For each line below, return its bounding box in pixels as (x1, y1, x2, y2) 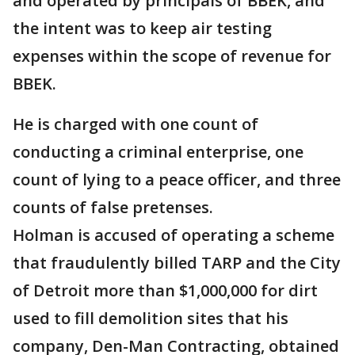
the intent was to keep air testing (13, 17, 272, 39)
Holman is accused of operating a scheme (13, 224, 334, 246)
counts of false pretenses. (13, 197, 217, 218)
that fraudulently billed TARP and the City (13, 252, 341, 273)
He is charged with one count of (13, 113, 258, 135)
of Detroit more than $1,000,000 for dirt (13, 280, 318, 301)
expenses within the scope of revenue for (13, 45, 331, 67)
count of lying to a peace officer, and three (13, 169, 341, 190)
